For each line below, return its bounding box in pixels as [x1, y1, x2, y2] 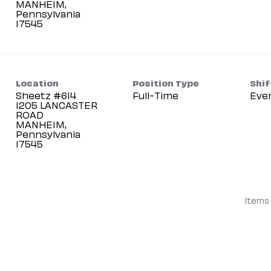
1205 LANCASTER [16, 98, 97, 111]
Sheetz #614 [16, 88, 76, 102]
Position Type [132, 76, 200, 88]
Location [16, 76, 59, 88]
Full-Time [132, 88, 179, 102]
